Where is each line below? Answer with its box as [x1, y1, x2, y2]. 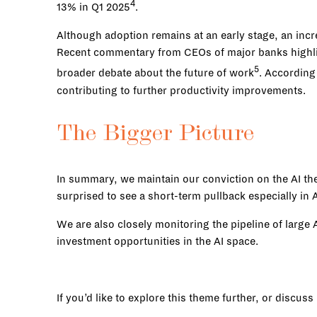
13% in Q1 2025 [57, 1, 130, 13]
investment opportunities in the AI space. [57, 235, 258, 247]
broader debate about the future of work [57, 67, 254, 79]
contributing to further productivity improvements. [57, 84, 306, 96]
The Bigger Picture [57, 123, 254, 146]
